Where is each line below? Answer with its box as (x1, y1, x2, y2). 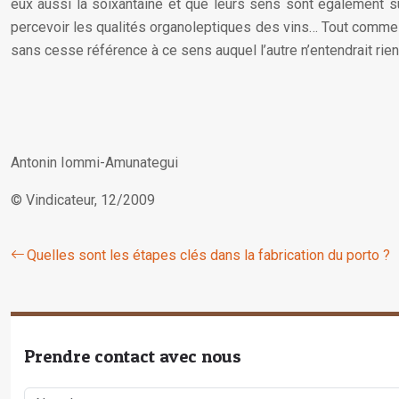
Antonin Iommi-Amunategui (11, 154, 178, 171)
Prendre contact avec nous (24, 346, 241, 367)
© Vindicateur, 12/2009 (11, 191, 155, 208)
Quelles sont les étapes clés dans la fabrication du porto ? (27, 247, 390, 264)
